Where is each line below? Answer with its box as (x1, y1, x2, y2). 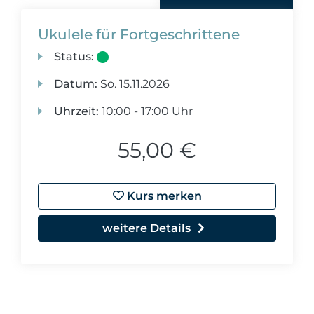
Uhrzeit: (54, 104, 100, 118)
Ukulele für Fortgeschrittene (38, 26, 240, 43)
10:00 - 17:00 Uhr (99, 104, 193, 118)
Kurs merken (123, 189, 202, 203)
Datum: (54, 77, 98, 90)
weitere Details (102, 221, 191, 235)
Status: (54, 50, 95, 63)
